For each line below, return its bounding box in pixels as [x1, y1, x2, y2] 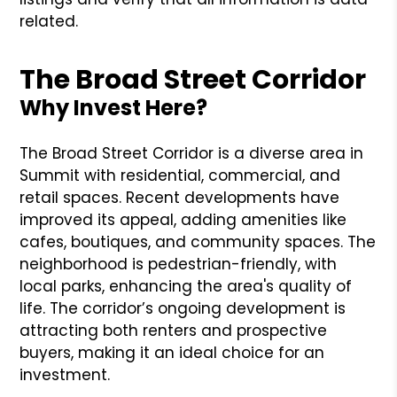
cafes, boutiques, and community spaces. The [19, 230, 377, 253]
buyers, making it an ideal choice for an [19, 341, 325, 363]
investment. [19, 363, 111, 385]
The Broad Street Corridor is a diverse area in [19, 142, 364, 164]
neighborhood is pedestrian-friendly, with [19, 253, 338, 275]
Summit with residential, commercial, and [19, 164, 341, 186]
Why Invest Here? [19, 92, 208, 122]
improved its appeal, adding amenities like [19, 208, 347, 230]
